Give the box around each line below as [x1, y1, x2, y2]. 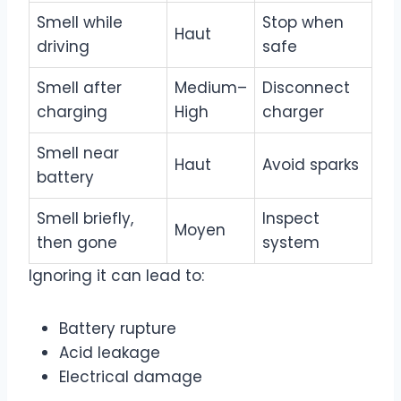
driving [37, 35, 90, 57]
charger [262, 100, 324, 123]
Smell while [37, 11, 123, 33]
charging [37, 100, 107, 123]
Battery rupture [59, 317, 176, 339]
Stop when [262, 11, 344, 33]
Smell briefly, [37, 207, 133, 229]
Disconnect [262, 76, 350, 98]
